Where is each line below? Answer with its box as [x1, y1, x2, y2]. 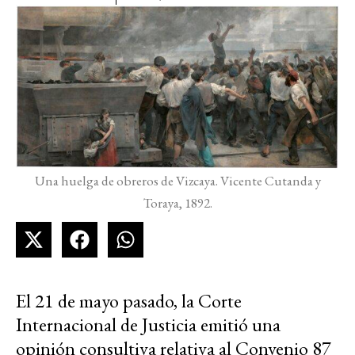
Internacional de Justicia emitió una [16, 312, 281, 338]
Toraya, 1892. [143, 194, 212, 212]
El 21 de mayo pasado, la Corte [16, 288, 242, 314]
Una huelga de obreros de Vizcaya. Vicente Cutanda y [34, 172, 321, 190]
